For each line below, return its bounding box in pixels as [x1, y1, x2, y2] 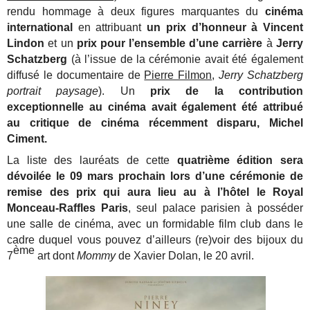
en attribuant [77, 21, 147, 33]
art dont [35, 249, 77, 262]
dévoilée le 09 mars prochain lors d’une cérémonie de [7, 170, 303, 182]
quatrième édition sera [176, 154, 303, 166]
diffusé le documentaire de [7, 69, 145, 81]
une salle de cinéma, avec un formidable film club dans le [7, 217, 303, 230]
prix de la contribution [134, 84, 303, 97]
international [7, 21, 78, 33]
